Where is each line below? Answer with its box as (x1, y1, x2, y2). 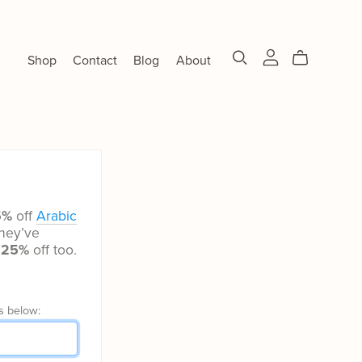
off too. (29, 241, 78, 259)
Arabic (36, 207, 78, 225)
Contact (73, 52, 118, 69)
